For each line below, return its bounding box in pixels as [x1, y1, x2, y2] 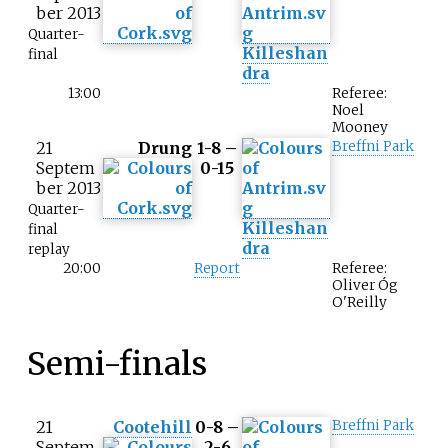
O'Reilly [332, 294, 387, 312]
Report [194, 260, 240, 278]
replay [28, 241, 70, 259]
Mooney [332, 119, 388, 137]
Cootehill [113, 417, 192, 438]
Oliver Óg [332, 277, 398, 295]
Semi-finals [26, 344, 207, 385]
